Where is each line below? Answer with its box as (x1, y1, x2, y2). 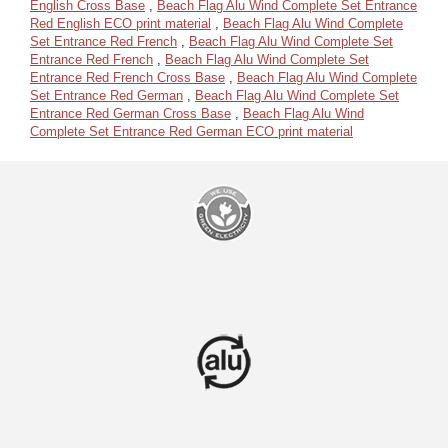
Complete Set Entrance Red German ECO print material (30, 124, 353, 139)
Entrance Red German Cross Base (30, 106, 231, 121)
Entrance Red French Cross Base (30, 70, 225, 85)
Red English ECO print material (30, 16, 211, 31)
